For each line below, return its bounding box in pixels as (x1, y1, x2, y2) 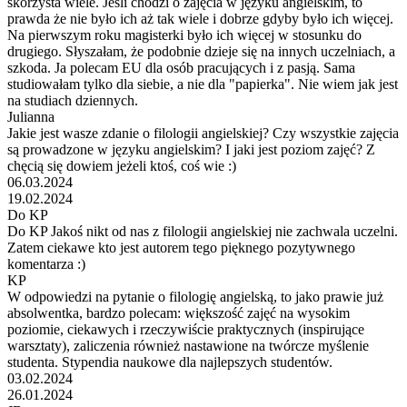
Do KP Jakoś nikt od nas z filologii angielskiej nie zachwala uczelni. (7, 223, 398, 239)
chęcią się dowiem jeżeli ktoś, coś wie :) (7, 157, 236, 174)
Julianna (7, 108, 55, 124)
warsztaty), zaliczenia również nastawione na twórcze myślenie (7, 337, 369, 353)
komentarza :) (7, 255, 85, 272)
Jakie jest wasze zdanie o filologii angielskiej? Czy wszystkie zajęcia (7, 124, 399, 141)
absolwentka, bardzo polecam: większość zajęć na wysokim (7, 304, 350, 321)
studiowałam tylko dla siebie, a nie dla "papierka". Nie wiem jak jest (7, 75, 398, 92)
